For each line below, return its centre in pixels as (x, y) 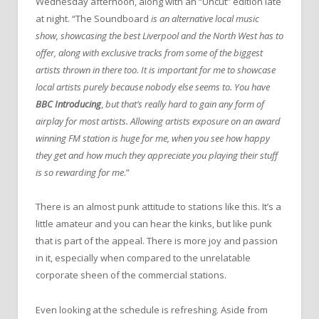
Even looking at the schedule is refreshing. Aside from (152, 309)
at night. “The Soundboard (93, 19)
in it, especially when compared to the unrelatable (143, 258)
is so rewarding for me (80, 173)
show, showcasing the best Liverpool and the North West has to (159, 36)
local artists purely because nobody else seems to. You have (153, 87)
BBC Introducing (68, 104)
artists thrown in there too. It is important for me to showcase (156, 70)
